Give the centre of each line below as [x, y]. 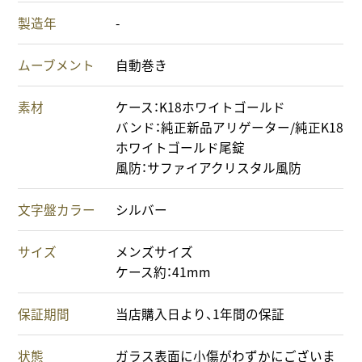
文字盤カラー [57, 210]
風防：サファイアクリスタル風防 [209, 168]
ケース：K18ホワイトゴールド [201, 107]
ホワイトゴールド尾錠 [181, 148]
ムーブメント [57, 65]
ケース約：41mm [164, 272]
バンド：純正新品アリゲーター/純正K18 [230, 128]
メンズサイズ [155, 252]
